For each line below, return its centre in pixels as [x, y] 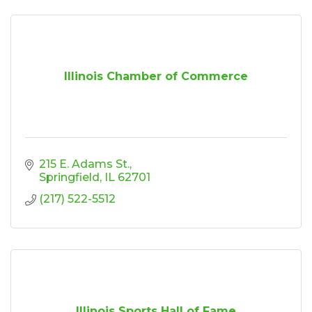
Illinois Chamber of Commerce [156, 76]
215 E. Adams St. [84, 164]
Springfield [69, 177]
